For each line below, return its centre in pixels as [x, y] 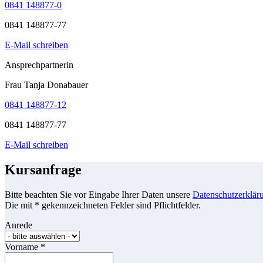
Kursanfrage [43, 170]
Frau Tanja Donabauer [46, 85]
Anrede [18, 225]
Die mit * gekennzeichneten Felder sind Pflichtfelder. [103, 205]
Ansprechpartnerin [39, 65]
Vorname [23, 247]
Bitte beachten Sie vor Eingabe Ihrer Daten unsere [99, 195]
